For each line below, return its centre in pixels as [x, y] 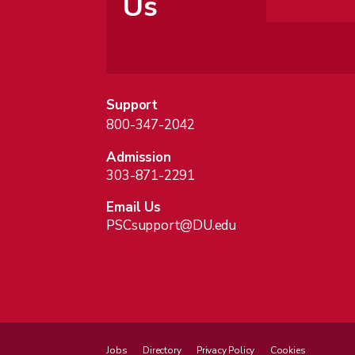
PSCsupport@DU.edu [172, 226]
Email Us [134, 208]
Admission [139, 158]
